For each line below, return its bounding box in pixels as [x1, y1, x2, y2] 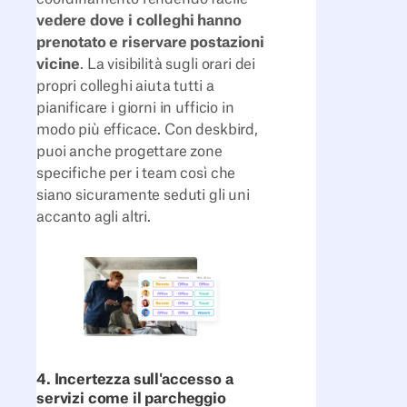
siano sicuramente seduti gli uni [36, 187, 250, 203]
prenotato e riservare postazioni [36, 35, 264, 50]
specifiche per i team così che [36, 165, 236, 181]
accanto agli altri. [36, 209, 151, 224]
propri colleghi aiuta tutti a [36, 78, 214, 94]
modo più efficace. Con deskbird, [36, 122, 258, 137]
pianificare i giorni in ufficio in [36, 100, 234, 115]
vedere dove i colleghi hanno [36, 13, 242, 28]
